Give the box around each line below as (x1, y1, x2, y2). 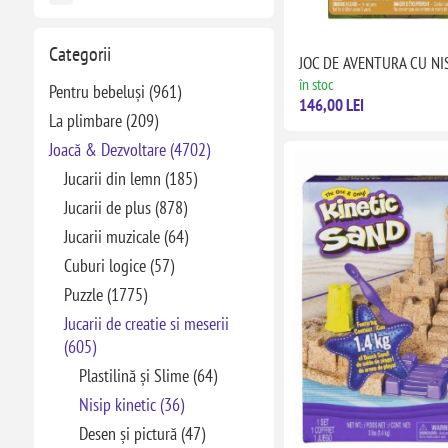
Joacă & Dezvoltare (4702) (48, 138, 210, 161)
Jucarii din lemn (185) (63, 167, 197, 190)
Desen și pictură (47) (78, 422, 205, 445)
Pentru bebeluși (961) (48, 80, 181, 103)
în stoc (298, 74, 334, 95)
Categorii (48, 41, 111, 67)
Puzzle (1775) (63, 283, 147, 306)
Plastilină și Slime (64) (78, 364, 217, 387)
